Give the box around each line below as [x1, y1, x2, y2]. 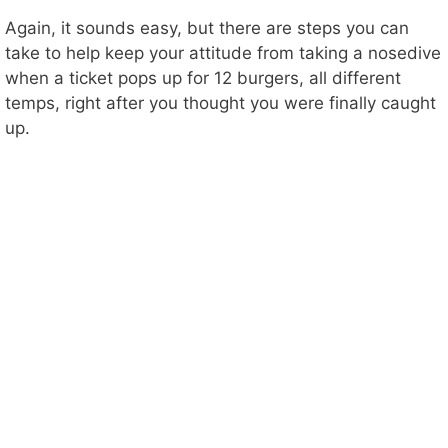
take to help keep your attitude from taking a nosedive [5, 42, 441, 63]
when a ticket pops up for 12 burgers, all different [5, 67, 401, 88]
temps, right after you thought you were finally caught [5, 92, 436, 113]
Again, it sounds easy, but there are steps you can [5, 17, 409, 38]
